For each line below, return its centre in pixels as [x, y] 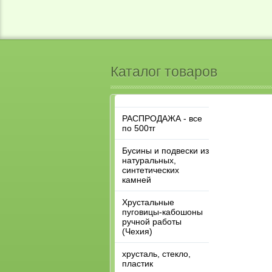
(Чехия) [137, 231]
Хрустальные [148, 202]
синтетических [151, 170]
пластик [138, 263]
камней [137, 179]
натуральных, [149, 160]
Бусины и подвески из [165, 150]
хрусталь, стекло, [156, 253]
